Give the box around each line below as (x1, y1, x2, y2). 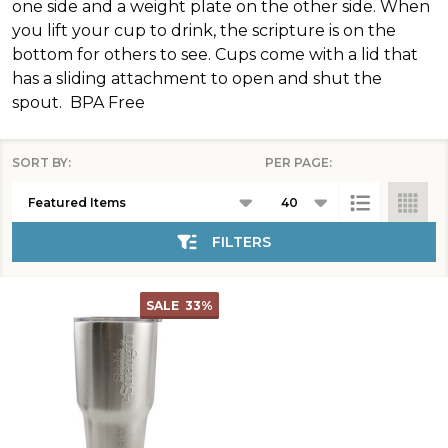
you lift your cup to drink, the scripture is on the (12, 21, 396, 40)
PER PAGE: (265, 155, 332, 170)
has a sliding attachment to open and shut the (12, 69, 382, 88)
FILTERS (212, 233, 271, 251)
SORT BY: (12, 155, 71, 170)
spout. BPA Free (12, 93, 145, 112)
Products (12, 175, 113, 202)
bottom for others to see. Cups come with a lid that (12, 45, 418, 64)
